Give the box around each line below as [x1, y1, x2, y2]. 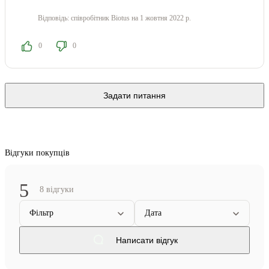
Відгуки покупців [5, 148, 70, 158]
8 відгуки [40, 185, 74, 195]
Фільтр [29, 208, 53, 218]
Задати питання [103, 91, 166, 101]
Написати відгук [115, 235, 178, 245]
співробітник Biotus [71, 14, 130, 23]
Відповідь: [38, 14, 71, 23]
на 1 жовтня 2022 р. [130, 14, 191, 23]
